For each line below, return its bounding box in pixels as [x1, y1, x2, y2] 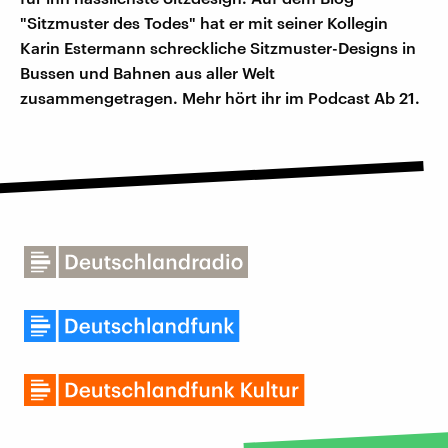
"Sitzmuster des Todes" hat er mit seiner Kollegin [20, 13, 388, 33]
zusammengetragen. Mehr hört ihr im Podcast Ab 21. [20, 88, 420, 108]
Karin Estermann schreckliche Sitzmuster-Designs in [20, 38, 416, 58]
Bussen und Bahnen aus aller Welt [20, 63, 275, 83]
